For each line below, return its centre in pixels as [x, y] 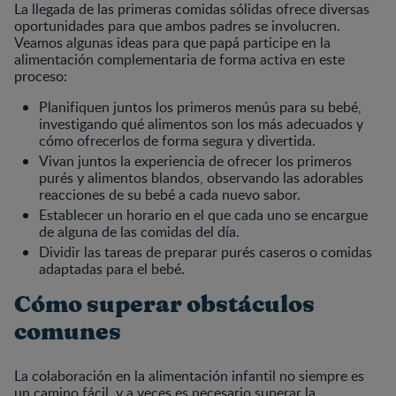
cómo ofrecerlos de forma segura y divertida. [177, 140]
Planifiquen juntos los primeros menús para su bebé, [200, 107]
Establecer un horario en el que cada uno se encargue [203, 214]
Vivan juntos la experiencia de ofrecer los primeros [195, 160]
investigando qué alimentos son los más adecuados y [201, 123]
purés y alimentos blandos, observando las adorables [201, 177]
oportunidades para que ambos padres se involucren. [177, 25]
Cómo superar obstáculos [164, 305]
